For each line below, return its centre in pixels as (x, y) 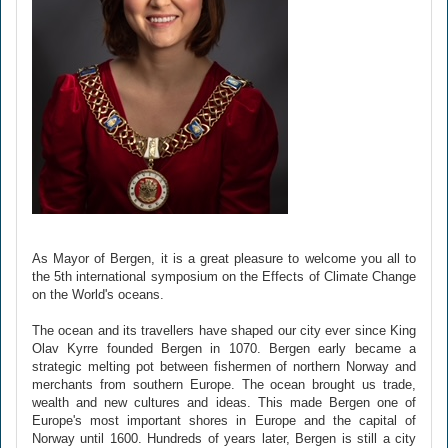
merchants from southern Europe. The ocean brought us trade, (224, 384)
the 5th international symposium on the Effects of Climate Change (224, 276)
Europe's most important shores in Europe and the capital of (224, 420)
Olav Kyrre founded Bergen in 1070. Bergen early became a (224, 348)
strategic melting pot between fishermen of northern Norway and (224, 366)
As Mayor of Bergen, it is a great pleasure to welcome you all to (224, 258)
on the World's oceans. (98, 294)
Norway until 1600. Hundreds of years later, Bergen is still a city (224, 438)
